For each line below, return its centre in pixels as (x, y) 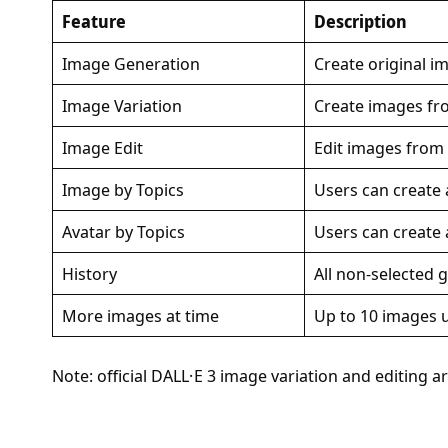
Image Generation (130, 64)
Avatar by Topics (123, 232)
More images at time (140, 316)
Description (360, 22)
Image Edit (102, 148)
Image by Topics (122, 190)
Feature (93, 22)
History (89, 274)
